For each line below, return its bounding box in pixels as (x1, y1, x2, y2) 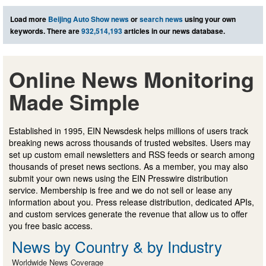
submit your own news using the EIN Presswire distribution (9, 172, 228, 184)
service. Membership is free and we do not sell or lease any (9, 183, 232, 196)
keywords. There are (10, 25, 81, 36)
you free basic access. (9, 219, 93, 232)
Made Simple (9, 85, 140, 117)
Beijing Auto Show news (48, 13, 129, 24)
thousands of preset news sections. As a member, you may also (9, 160, 248, 172)
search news (140, 13, 183, 24)
